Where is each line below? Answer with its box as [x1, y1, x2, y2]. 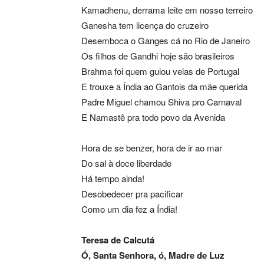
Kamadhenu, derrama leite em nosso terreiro [81, 4, 253, 16]
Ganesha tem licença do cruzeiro [81, 19, 209, 32]
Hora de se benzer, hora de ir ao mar [81, 141, 222, 154]
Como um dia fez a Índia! [81, 203, 177, 216]
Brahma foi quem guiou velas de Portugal [81, 65, 239, 78]
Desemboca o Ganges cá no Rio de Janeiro [81, 34, 250, 47]
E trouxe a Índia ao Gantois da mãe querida [81, 80, 247, 93]
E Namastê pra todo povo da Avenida [81, 111, 225, 124]
